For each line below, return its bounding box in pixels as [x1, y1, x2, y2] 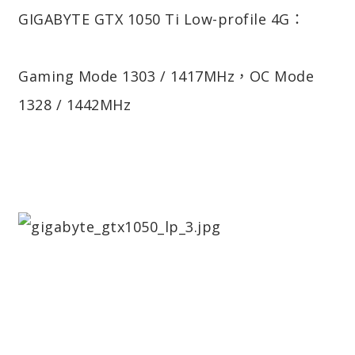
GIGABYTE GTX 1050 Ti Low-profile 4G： [18, 9, 304, 29]
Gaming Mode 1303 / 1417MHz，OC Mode [18, 66, 314, 86]
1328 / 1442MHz [18, 94, 131, 114]
